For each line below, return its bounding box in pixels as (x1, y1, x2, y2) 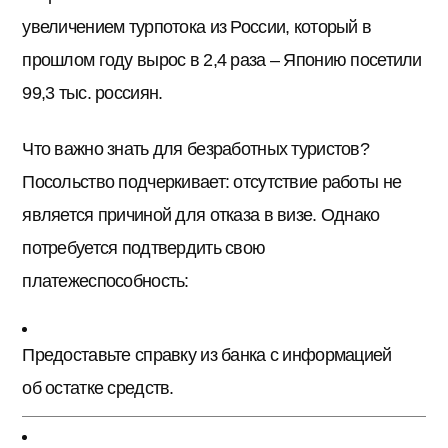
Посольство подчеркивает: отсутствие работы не (22, 171, 402, 192)
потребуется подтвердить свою (22, 237, 266, 258)
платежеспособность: (22, 270, 189, 291)
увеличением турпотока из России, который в (22, 17, 372, 38)
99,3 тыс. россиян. (22, 83, 163, 104)
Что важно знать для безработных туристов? (22, 138, 370, 159)
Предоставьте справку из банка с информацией (22, 344, 392, 365)
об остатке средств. (22, 377, 174, 398)
